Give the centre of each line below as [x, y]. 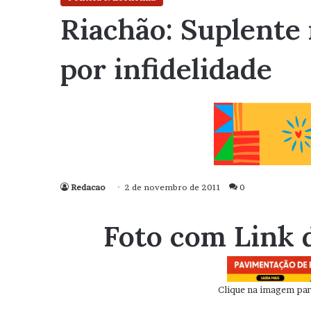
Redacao [88, 187]
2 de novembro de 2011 [173, 187]
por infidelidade [166, 69]
